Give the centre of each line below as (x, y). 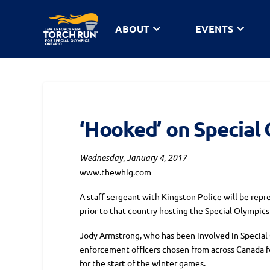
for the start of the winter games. (143, 263)
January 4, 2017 (156, 158)
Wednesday (101, 158)
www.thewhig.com (115, 171)
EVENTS (215, 29)
